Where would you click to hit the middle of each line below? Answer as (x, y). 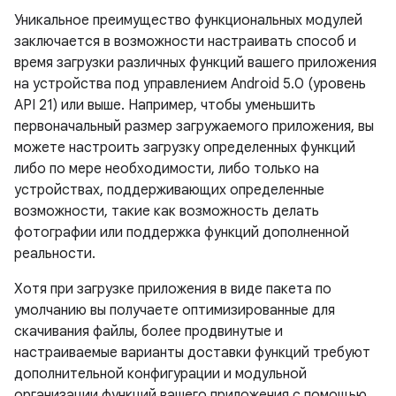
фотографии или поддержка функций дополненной (182, 232)
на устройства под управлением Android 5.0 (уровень (190, 84)
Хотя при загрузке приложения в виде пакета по (173, 289)
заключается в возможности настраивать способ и (185, 42)
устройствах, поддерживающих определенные (169, 190)
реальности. (55, 254)
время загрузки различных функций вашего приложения (195, 63)
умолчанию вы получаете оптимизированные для (175, 310)
